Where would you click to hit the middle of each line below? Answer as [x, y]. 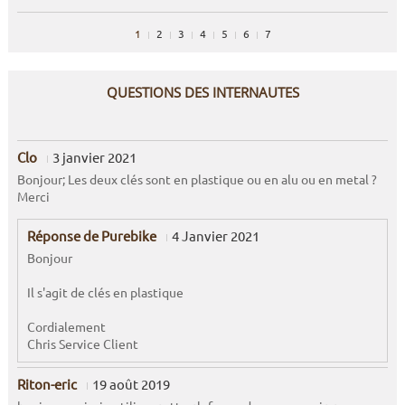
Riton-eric [47, 383]
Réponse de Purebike [91, 235]
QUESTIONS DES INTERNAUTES [202, 92]
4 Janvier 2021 [215, 235]
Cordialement [66, 326]
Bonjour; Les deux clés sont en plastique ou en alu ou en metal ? [197, 179]
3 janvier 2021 [94, 156]
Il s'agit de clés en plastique [105, 292]
